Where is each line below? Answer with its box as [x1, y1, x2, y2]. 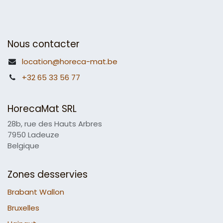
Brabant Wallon [7, 187, 64, 198]
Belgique [7, 140, 39, 151]
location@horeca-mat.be [22, 56, 118, 67]
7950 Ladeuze [7, 129, 59, 140]
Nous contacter [7, 37, 80, 51]
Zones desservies [7, 168, 88, 182]
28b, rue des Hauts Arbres [7, 118, 102, 129]
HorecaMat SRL [7, 102, 77, 116]
